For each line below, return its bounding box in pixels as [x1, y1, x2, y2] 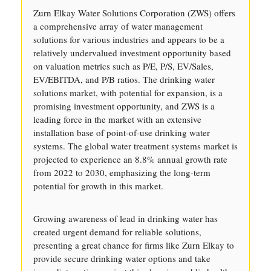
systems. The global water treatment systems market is [33, 140, 238, 152]
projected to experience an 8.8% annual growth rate [33, 153, 227, 165]
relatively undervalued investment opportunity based [33, 47, 231, 59]
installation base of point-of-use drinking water [33, 126, 210, 139]
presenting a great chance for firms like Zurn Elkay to [33, 239, 234, 251]
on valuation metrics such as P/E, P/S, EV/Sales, [33, 60, 214, 72]
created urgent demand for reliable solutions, [33, 226, 201, 238]
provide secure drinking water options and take [33, 252, 211, 264]
